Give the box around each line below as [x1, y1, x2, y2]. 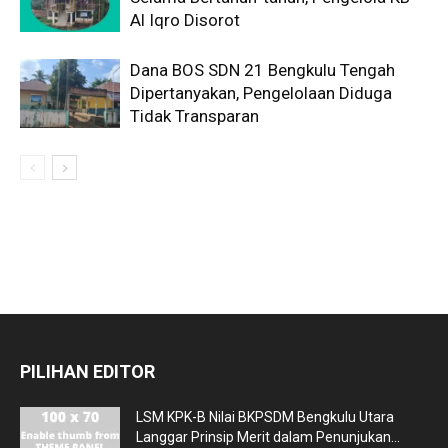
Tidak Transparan [130, 106, 259, 127]
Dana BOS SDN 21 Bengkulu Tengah [130, 60, 395, 81]
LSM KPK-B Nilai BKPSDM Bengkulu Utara [136, 409, 394, 426]
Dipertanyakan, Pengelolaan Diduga [130, 83, 392, 104]
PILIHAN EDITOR [20, 361, 155, 383]
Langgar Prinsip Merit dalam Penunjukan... [136, 429, 400, 446]
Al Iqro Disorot [130, 10, 240, 31]
